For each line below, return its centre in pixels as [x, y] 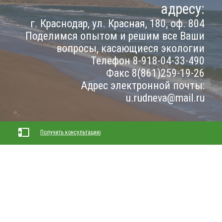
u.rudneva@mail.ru [165, 98]
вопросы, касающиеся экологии [131, 48]
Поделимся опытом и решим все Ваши [115, 36]
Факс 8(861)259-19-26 [155, 73]
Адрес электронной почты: [143, 85]
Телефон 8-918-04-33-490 [148, 61]
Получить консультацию [70, 132]
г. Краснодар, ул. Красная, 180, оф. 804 [117, 24]
